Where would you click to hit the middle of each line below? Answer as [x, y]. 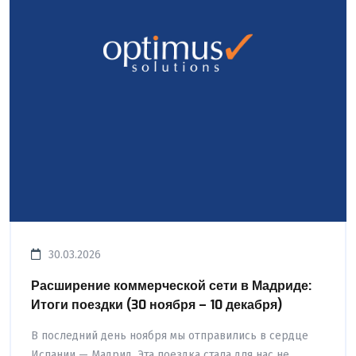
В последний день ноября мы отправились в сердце [170, 335]
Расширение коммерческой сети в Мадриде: [171, 285]
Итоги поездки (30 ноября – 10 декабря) [157, 304]
